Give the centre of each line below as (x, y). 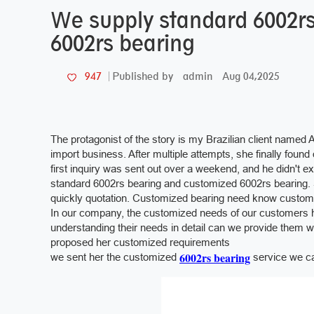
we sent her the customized (115, 257)
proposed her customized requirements (140, 242)
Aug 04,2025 (251, 76)
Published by (143, 76)
